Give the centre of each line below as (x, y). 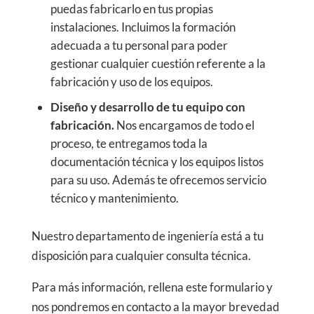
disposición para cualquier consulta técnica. (141, 256)
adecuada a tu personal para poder (139, 46)
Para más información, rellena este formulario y (152, 287)
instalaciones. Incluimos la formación (143, 27)
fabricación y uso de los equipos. (131, 82)
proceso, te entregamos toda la (129, 144)
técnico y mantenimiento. (114, 198)
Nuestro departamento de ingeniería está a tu (147, 236)
